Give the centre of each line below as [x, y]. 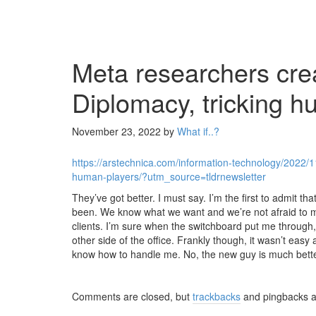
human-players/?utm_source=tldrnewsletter [169, 176]
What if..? [198, 131]
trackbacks [217, 296]
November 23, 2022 [116, 131]
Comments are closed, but [132, 296]
